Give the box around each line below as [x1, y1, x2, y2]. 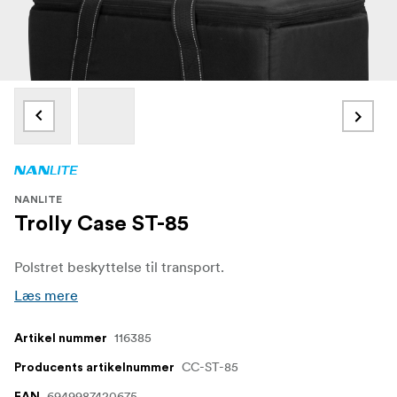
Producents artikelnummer [14, 361, 175, 374]
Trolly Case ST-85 [14, 213, 189, 235]
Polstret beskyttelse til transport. [14, 257, 224, 276]
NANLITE [14, 193, 62, 205]
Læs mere [14, 285, 78, 304]
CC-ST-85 [182, 358, 238, 375]
